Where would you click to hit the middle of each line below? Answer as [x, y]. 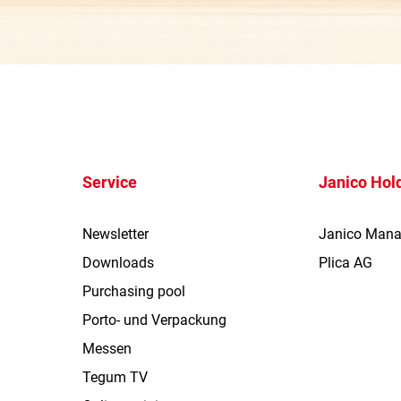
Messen [107, 349]
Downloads [118, 263]
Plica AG [346, 263]
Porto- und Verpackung [154, 320]
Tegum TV [115, 378]
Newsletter [115, 235]
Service [109, 183]
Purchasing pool [133, 292]
